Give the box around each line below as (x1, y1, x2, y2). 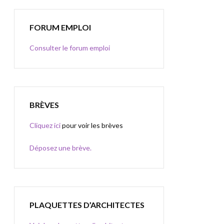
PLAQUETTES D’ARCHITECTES (29, 200, 144, 209)
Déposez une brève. (29, 143, 91, 152)
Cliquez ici (29, 121, 60, 129)
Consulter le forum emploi (29, 43, 110, 52)
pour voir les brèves (60, 121, 123, 129)
